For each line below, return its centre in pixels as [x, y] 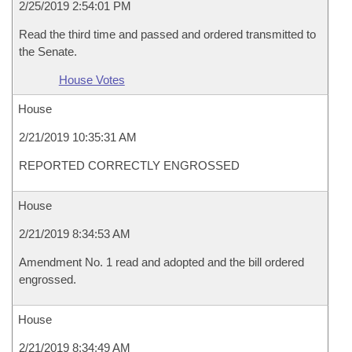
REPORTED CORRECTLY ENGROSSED [129, 165]
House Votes [92, 80]
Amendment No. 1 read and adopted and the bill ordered [161, 262]
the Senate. [48, 51]
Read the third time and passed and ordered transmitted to [167, 34]
